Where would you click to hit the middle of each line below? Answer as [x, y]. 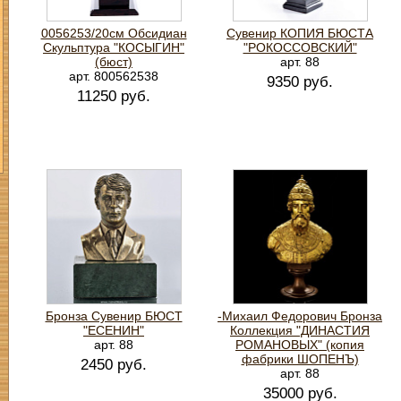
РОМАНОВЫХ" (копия [300, 345]
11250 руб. [114, 96]
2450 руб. [114, 365]
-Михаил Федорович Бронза [300, 316]
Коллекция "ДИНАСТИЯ [300, 330]
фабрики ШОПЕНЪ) [300, 359]
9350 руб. [300, 82]
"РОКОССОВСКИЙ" [300, 47]
